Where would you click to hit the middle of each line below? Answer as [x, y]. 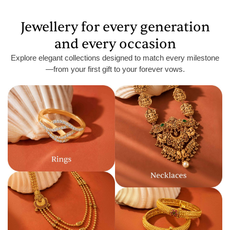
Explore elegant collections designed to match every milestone [115, 57]
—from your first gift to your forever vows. [115, 69]
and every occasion [115, 44]
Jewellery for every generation [115, 27]
